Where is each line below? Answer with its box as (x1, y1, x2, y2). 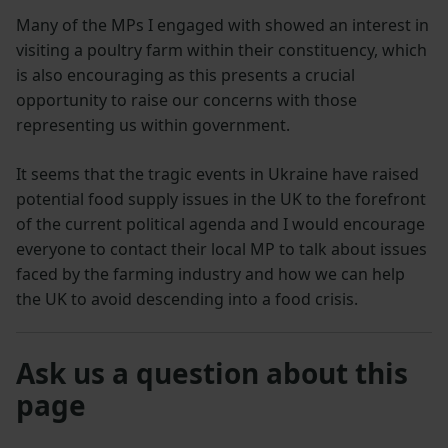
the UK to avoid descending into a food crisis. (16, 287, 358, 310)
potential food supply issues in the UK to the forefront (16, 187, 426, 210)
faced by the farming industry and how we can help (16, 262, 405, 285)
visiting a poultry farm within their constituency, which (16, 38, 427, 61)
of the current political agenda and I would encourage (16, 212, 425, 235)
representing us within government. (16, 113, 290, 136)
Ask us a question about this (16, 353, 408, 392)
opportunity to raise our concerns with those (16, 88, 357, 111)
